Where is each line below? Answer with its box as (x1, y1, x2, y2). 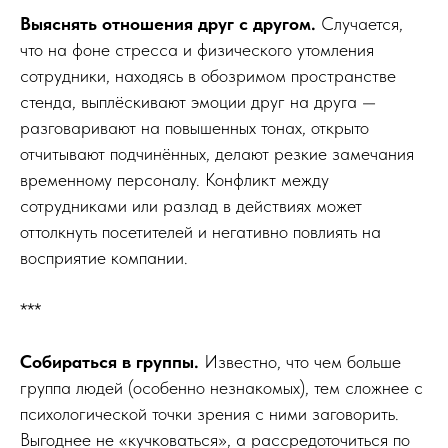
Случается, (321, 12, 403, 34)
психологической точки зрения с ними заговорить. (20, 402, 399, 424)
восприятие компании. (20, 246, 188, 268)
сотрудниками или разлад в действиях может (20, 194, 362, 216)
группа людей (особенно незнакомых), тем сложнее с (20, 376, 423, 398)
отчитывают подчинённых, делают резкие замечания (20, 142, 414, 164)
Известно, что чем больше (199, 350, 401, 372)
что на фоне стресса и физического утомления (20, 38, 374, 60)
